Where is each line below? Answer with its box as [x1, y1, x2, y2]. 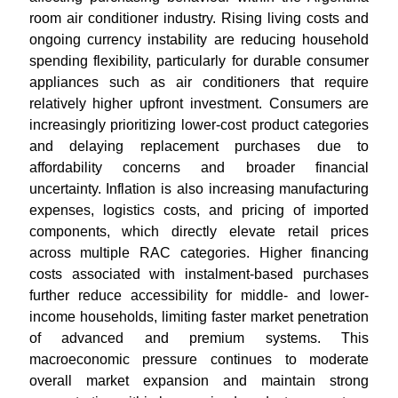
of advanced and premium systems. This [28, 330, 370, 346]
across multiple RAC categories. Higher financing [28, 245, 370, 260]
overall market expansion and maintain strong [28, 373, 370, 388]
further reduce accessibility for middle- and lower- [28, 288, 370, 303]
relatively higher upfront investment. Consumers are [28, 96, 370, 111]
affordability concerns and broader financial [28, 160, 370, 175]
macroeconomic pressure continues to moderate [28, 352, 370, 367]
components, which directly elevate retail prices [28, 224, 370, 239]
